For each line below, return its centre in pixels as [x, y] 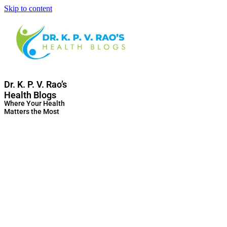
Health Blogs [30, 95]
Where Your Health [34, 103]
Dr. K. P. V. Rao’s [35, 84]
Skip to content [28, 8]
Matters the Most [32, 111]
